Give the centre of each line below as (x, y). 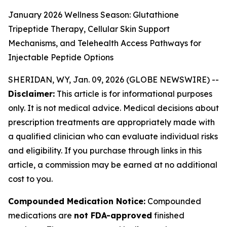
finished (168, 215)
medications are (41, 215)
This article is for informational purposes (134, 94)
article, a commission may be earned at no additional (113, 165)
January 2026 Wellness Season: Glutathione (93, 15)
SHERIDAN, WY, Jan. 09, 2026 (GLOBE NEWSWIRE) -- (113, 80)
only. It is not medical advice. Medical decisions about (113, 108)
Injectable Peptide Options (61, 57)
